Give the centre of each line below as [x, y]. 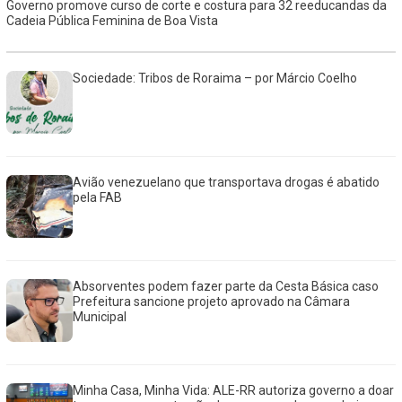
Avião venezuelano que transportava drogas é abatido [227, 182]
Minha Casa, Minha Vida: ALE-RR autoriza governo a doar [234, 390]
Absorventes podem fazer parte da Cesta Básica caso [226, 286]
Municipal [100, 316]
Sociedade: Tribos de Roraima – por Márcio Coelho [215, 78]
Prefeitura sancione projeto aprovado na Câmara [212, 301]
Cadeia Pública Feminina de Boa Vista [112, 20]
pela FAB [98, 197]
